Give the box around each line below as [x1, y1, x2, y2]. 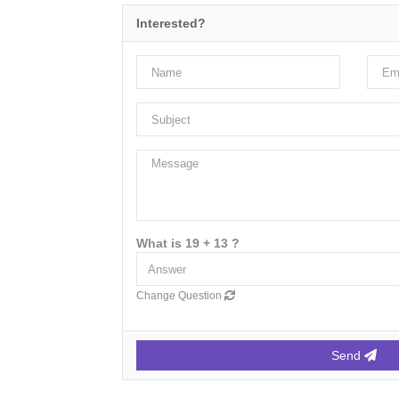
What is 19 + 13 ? [136, 236, 240, 250]
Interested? [136, 16, 206, 30]
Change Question [136, 289, 224, 302]
